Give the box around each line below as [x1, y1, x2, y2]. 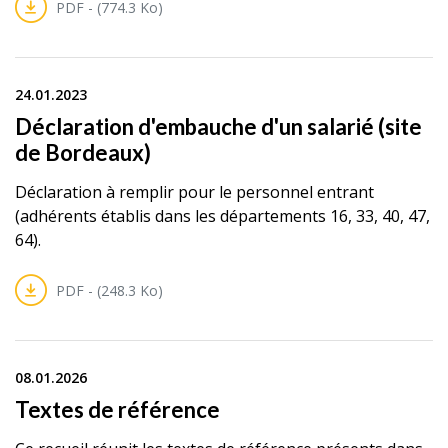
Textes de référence [15, 396, 220, 424]
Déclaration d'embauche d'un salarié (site [15, 113, 422, 141]
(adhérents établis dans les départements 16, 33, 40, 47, [15, 205, 430, 228]
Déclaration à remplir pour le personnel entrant [15, 181, 374, 204]
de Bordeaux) [15, 139, 151, 167]
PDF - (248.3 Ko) [52, 281, 164, 301]
